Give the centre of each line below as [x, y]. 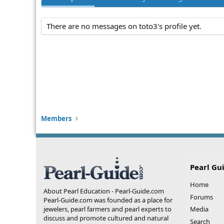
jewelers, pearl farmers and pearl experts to [107, 209]
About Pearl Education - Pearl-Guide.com [104, 191]
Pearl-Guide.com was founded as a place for [108, 200]
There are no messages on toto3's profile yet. [124, 26]
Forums [201, 197]
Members [56, 118]
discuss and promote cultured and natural [106, 218]
